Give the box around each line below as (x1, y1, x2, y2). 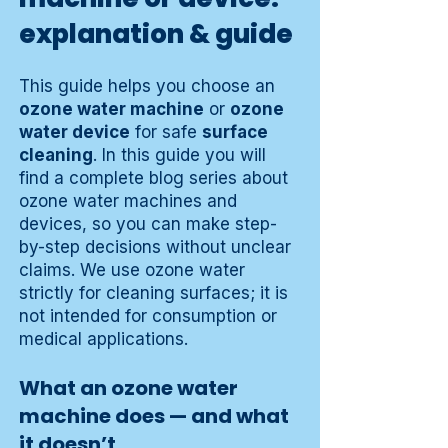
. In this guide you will (93, 145, 266, 166)
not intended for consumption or (19, 306, 277, 327)
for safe (130, 122, 202, 143)
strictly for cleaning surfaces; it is (19, 283, 288, 304)
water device (19, 122, 130, 143)
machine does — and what (19, 402, 289, 431)
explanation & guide (19, 16, 293, 53)
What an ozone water (19, 374, 238, 403)
